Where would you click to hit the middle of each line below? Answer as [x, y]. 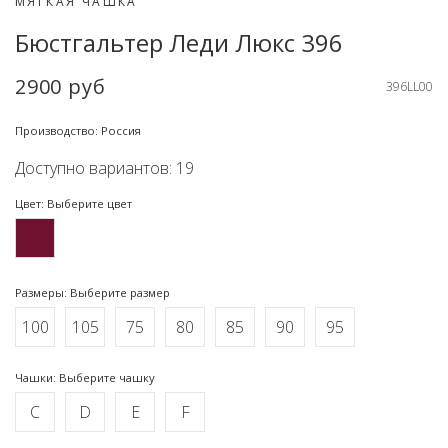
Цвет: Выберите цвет [73, 203]
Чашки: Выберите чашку [85, 377]
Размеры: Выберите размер [92, 292]
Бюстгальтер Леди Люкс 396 [179, 42]
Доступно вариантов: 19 [104, 167]
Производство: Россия [78, 130]
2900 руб [60, 86]
